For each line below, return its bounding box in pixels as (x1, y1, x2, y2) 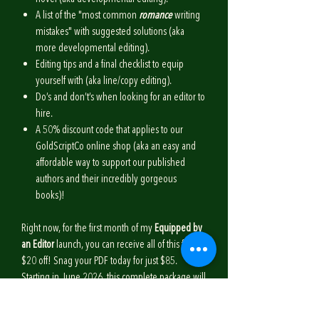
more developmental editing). (36, 41, 150, 55)
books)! (36, 188, 65, 202)
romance (139, 8, 174, 22)
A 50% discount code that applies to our (36, 122, 183, 137)
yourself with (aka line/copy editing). (36, 73, 172, 88)
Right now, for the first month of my (21, 221, 155, 235)
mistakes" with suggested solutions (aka (36, 24, 184, 38)
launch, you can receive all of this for (54, 237, 192, 251)
